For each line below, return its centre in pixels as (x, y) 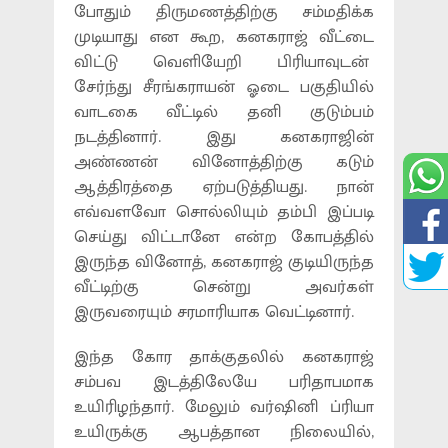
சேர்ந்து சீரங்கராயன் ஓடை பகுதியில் (224, 87)
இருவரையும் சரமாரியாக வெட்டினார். (214, 312)
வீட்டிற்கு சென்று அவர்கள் (224, 287)
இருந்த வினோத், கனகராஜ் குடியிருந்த (224, 262)
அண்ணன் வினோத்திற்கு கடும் (224, 162)
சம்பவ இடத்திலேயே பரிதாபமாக (224, 382)
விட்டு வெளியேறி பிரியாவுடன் (224, 62)
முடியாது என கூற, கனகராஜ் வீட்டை (224, 37)
